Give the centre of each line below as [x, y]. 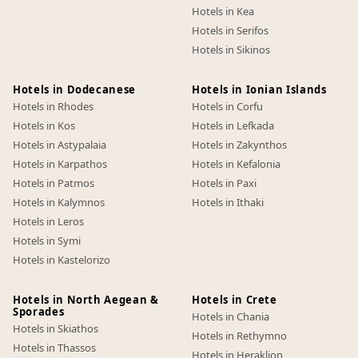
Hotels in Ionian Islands [259, 89]
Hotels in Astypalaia [60, 145]
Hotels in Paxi [224, 183]
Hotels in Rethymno [239, 336]
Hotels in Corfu [227, 106]
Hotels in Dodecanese [74, 89]
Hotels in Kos [44, 125]
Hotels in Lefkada [233, 125]
